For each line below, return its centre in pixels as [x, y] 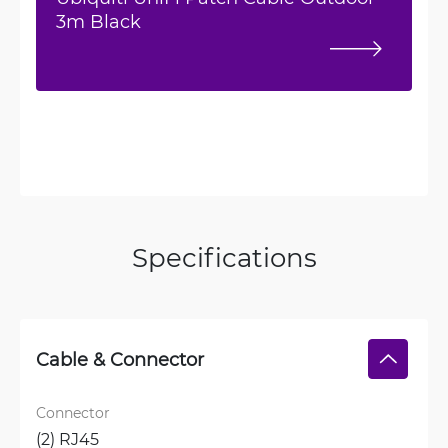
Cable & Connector [120, 359]
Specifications [224, 257]
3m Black [98, 21]
